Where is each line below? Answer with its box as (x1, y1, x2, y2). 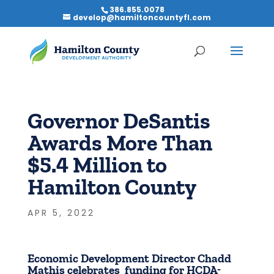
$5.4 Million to (27, 152, 167, 178)
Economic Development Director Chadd (27, 251, 231, 265)
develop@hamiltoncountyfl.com (72, 12, 211, 23)
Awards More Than (27, 130, 212, 156)
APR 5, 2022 (27, 207, 95, 219)
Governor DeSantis (27, 108, 210, 134)
